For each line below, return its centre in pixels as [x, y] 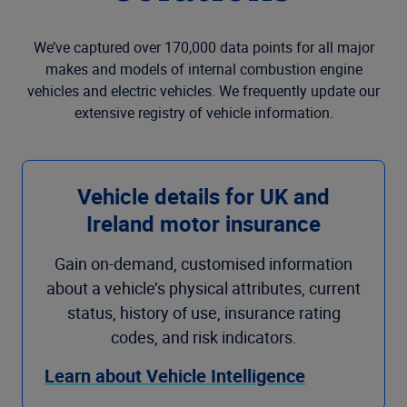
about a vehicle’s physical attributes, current [203, 288]
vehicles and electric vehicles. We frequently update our [203, 91]
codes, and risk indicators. [203, 337]
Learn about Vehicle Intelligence [175, 376]
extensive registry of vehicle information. [203, 113]
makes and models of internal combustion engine [203, 69]
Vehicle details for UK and [203, 196]
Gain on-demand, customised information [203, 263]
